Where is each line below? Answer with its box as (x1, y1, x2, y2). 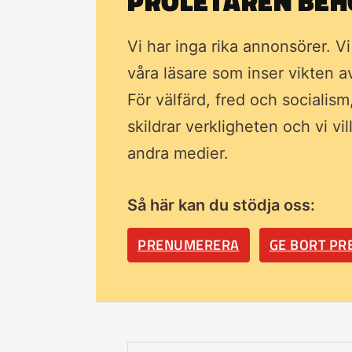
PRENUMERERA (137, 233, 240, 255)
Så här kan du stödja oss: (127, 195, 315, 214)
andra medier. (127, 143, 229, 163)
